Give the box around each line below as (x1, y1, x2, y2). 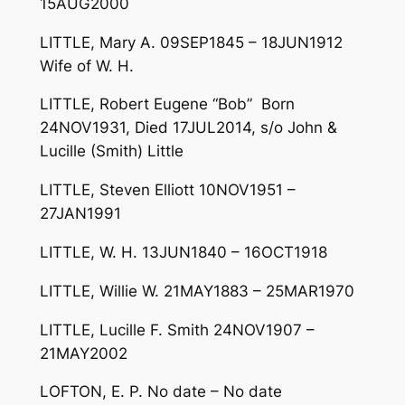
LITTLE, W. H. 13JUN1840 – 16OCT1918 (39, 243, 327, 262)
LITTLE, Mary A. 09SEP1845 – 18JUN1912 (39, 33, 343, 52)
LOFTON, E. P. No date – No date (39, 382, 282, 401)
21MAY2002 (39, 344, 127, 363)
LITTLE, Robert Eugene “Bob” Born (39, 95, 295, 114)
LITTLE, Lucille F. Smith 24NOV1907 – (39, 320, 315, 339)
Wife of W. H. (39, 56, 134, 75)
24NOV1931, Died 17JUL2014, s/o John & (39, 118, 337, 137)
